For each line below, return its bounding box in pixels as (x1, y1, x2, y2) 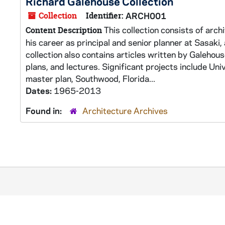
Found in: (26, 105, 64, 116)
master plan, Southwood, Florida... (26, 73, 155, 84)
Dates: (26, 85, 54, 96)
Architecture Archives (82, 105, 168, 116)
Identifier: (86, 10, 124, 21)
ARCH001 (126, 10, 166, 21)
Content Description (26, 25, 102, 36)
